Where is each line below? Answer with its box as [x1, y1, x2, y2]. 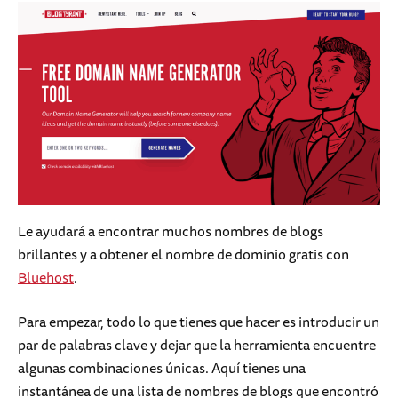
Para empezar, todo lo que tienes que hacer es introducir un [18, 310, 379, 334]
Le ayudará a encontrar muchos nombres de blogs [18, 219, 323, 243]
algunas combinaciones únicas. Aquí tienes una [18, 356, 306, 380]
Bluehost [18, 266, 74, 290]
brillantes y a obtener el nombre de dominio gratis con [18, 243, 349, 267]
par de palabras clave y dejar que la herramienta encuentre [18, 333, 376, 357]
